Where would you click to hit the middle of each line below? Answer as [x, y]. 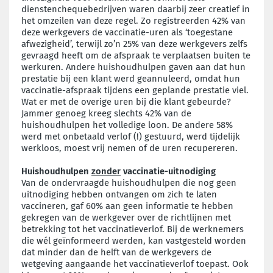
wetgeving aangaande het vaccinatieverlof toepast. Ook [135, 264]
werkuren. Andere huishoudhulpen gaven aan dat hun [133, 67]
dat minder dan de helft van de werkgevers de [116, 252]
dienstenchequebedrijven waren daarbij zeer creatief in [136, 9]
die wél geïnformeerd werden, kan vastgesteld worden [134, 240]
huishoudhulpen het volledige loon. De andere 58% [127, 125]
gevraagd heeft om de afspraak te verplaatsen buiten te [136, 55]
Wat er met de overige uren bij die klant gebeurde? [126, 101]
